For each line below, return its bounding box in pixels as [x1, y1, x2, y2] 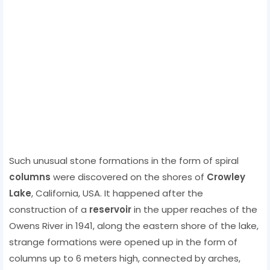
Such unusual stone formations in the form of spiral [9, 154, 239, 167]
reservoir [89, 202, 131, 216]
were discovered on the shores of [51, 170, 207, 183]
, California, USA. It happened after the [31, 186, 203, 199]
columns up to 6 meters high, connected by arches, [9, 251, 240, 265]
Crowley [207, 170, 245, 183]
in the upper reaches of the [131, 202, 257, 216]
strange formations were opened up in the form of [9, 235, 237, 248]
